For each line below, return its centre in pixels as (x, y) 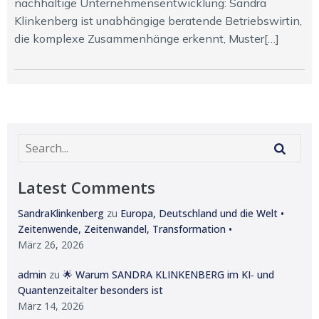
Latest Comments (87, 188)
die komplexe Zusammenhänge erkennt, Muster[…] (147, 38)
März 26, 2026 (51, 245)
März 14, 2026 (51, 306)
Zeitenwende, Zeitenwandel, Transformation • (125, 229)
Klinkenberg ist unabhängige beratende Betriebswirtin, (158, 21)
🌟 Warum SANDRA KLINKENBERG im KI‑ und (168, 274)
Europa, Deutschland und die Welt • (202, 213)
